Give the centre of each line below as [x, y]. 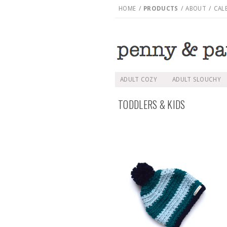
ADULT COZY [139, 80]
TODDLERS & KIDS [152, 104]
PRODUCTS [161, 9]
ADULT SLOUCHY [197, 80]
